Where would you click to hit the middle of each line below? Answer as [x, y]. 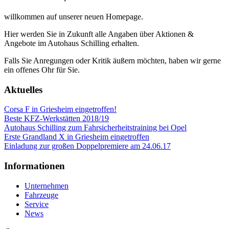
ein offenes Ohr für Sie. [42, 70]
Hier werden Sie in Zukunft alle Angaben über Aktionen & [99, 34]
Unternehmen [47, 186]
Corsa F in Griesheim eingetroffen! [60, 109]
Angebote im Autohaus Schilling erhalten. [72, 43]
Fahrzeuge [41, 195]
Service [37, 204]
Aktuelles [23, 89]
